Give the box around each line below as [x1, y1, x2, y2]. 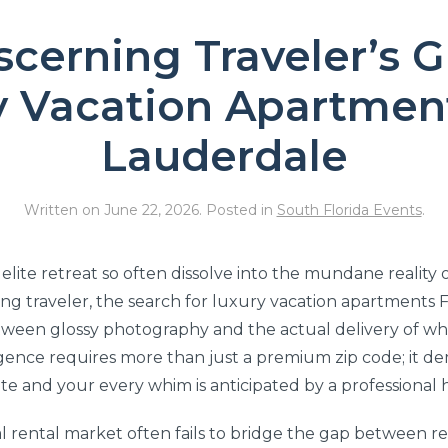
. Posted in [198, 200, 277, 219]
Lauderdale [100, 129, 348, 182]
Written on [23, 200, 104, 219]
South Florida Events [276, 200, 422, 219]
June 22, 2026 [103, 200, 199, 219]
